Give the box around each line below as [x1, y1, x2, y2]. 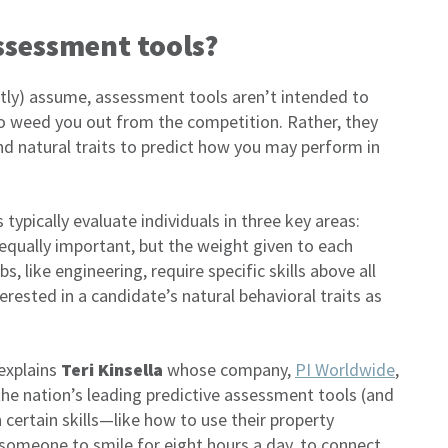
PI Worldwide [295, 358, 395, 381]
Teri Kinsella [61, 358, 163, 381]
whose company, [163, 358, 295, 381]
